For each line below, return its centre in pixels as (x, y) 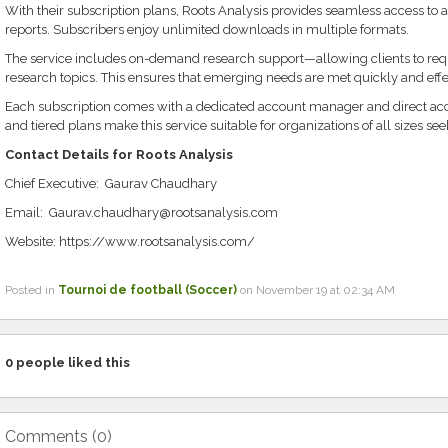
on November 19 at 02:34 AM (315, 290)
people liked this (71, 362)
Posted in (31, 290)
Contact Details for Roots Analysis (118, 154)
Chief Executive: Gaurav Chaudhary (110, 183)
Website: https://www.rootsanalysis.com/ (129, 241)
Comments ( (50, 436)
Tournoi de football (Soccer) (147, 290)
